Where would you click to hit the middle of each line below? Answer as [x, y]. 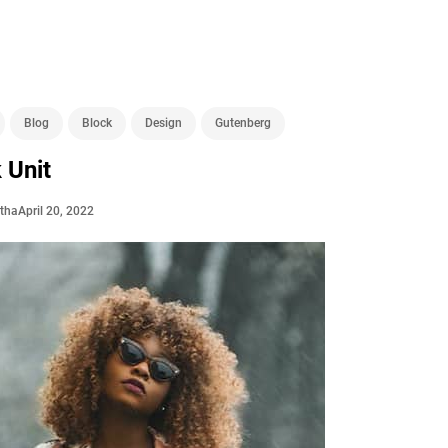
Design [164, 122]
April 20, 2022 [56, 210]
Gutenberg [243, 122]
